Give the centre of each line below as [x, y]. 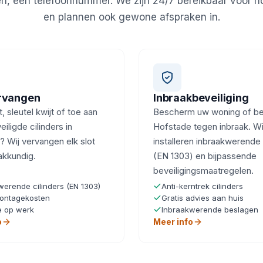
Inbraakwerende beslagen [210, 210]
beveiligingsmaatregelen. [203, 171]
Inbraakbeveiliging [201, 98]
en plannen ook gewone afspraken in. [131, 17]
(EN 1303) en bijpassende [205, 156]
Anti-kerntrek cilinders [202, 186]
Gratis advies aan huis [203, 198]
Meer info [173, 222]
